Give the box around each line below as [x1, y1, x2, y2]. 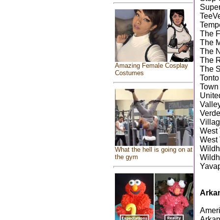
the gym [115, 153, 138, 161]
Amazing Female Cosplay [115, 61, 188, 69]
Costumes [115, 69, 144, 77]
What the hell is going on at [115, 145, 192, 153]
